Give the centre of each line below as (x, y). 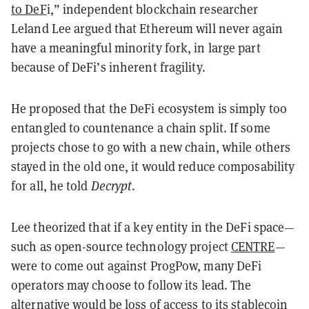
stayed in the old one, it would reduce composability (153, 166)
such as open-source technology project (121, 246)
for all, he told (51, 186)
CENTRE (253, 246)
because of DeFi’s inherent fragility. (108, 67)
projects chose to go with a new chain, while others (151, 147)
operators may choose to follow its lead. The (131, 285)
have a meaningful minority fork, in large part (136, 48)
